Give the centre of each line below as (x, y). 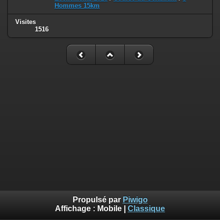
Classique (146, 209)
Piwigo (135, 200)
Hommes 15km (77, 5)
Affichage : (76, 209)
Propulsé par (97, 200)
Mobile (110, 209)
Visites (26, 22)
